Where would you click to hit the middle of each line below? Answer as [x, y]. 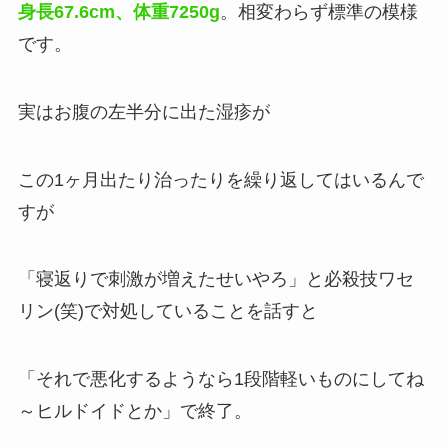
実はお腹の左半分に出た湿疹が [143, 111]
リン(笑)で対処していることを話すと [167, 311]
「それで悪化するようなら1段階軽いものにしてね [220, 379]
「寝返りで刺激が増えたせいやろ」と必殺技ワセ [215, 279]
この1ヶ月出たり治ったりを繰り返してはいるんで [220, 179]
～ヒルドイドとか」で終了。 [134, 411]
